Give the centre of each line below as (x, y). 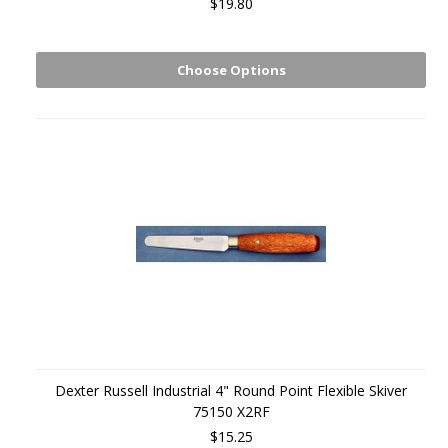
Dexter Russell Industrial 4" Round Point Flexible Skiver (231, 390)
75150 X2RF (231, 411)
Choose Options (231, 70)
